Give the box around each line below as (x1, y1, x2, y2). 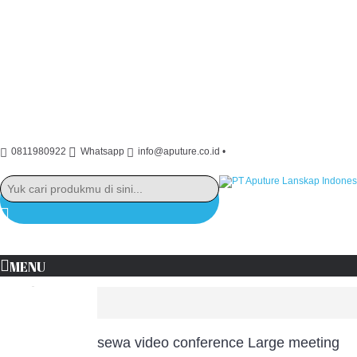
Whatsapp (80, 146, 124, 158)
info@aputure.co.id (138, 146, 220, 158)
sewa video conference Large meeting (97, 335, 339, 351)
